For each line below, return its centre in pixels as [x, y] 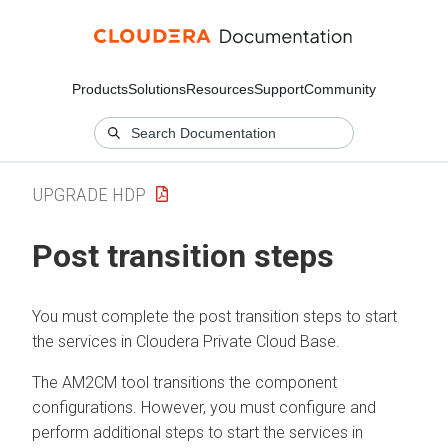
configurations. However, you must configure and [204, 407]
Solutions [157, 89]
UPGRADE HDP [89, 194]
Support [279, 89]
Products [100, 89]
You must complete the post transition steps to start [214, 316]
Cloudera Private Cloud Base [236, 341]
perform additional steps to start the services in [197, 432]
